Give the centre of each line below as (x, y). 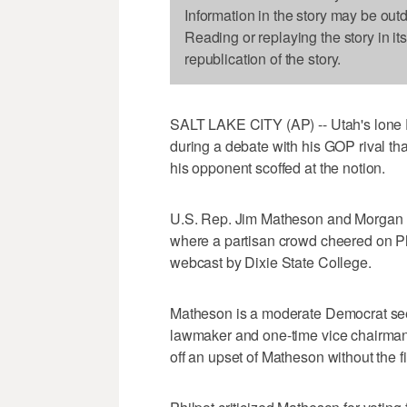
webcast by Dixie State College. (271, 263)
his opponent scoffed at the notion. (278, 168)
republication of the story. (263, 59)
